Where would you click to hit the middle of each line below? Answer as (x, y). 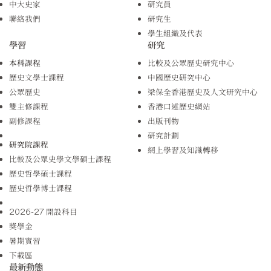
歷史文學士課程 (37, 77)
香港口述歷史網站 (179, 106)
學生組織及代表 (175, 33)
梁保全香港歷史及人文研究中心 (203, 92)
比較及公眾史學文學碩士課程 (60, 159)
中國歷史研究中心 (179, 77)
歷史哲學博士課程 (41, 188)
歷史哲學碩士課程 (41, 174)
